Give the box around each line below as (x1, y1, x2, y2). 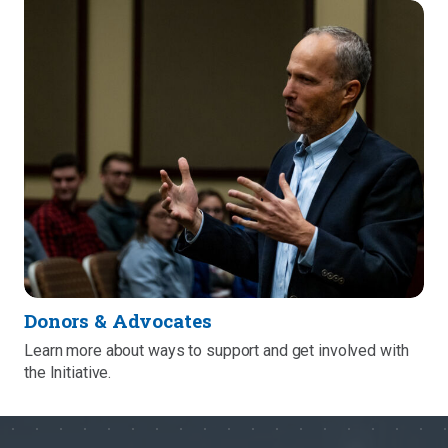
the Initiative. (24, 363, 112, 383)
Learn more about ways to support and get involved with (24, 341, 409, 361)
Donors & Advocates (24, 308, 212, 334)
